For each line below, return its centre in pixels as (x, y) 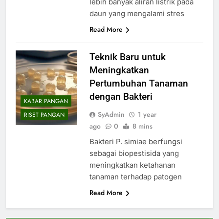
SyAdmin (111, 114)
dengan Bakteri (121, 96)
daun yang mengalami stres (137, 13)
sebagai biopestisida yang (134, 153)
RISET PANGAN (44, 115)
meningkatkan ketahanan (132, 165)
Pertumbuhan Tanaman (139, 83)
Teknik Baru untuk (127, 57)
